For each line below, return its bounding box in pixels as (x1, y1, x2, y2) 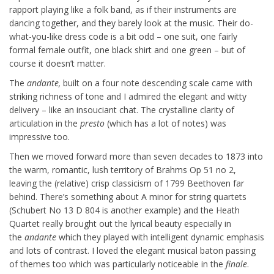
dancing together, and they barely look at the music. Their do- (9, 17, 253, 29)
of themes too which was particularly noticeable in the (9, 258, 226, 270)
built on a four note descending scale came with (61, 77, 253, 89)
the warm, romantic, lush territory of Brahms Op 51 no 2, (9, 164, 236, 176)
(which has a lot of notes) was (105, 117, 226, 129)
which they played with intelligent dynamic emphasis (56, 231, 264, 243)
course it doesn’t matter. (9, 57, 106, 69)
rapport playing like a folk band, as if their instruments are (9, 4, 237, 15)
